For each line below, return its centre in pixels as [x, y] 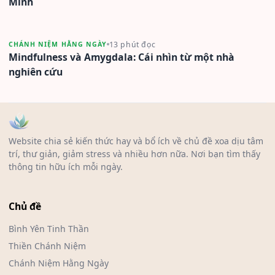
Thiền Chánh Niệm [47, 246]
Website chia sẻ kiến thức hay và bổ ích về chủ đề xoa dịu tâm [136, 141]
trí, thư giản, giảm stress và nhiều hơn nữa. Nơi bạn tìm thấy [134, 153]
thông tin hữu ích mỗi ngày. [66, 166]
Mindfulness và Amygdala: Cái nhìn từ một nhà [122, 57]
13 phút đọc [132, 44]
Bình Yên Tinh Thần [49, 228]
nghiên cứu [36, 72]
